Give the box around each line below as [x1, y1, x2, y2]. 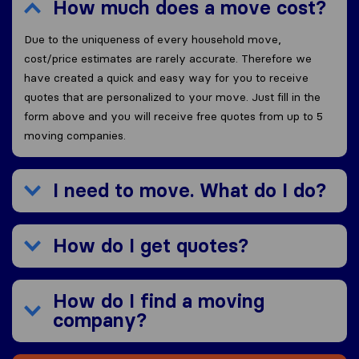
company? [53, 309, 147, 333]
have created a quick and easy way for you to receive [24, 71, 309, 86]
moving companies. [24, 128, 126, 143]
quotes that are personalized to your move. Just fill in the [24, 90, 321, 105]
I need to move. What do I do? [53, 179, 326, 203]
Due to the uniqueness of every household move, [24, 32, 281, 47]
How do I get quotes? [53, 234, 248, 258]
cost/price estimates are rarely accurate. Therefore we [24, 51, 312, 67]
